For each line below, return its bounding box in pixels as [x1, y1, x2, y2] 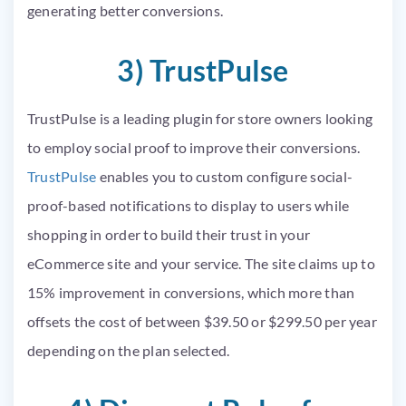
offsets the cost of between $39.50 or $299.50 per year [27, 312, 377, 330]
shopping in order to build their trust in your [27, 225, 311, 243]
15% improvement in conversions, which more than [27, 283, 355, 301]
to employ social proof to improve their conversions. [27, 138, 361, 156]
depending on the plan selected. [27, 341, 233, 359]
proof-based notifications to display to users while [27, 196, 350, 214]
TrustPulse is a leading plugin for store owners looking [27, 109, 373, 127]
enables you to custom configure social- [96, 167, 353, 185]
